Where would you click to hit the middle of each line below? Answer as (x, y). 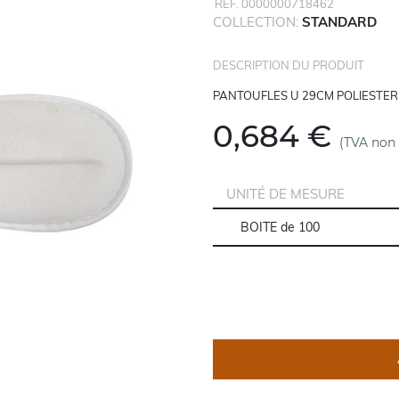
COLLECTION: (257, 22)
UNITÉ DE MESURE (285, 194)
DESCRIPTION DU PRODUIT (288, 65)
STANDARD (339, 22)
